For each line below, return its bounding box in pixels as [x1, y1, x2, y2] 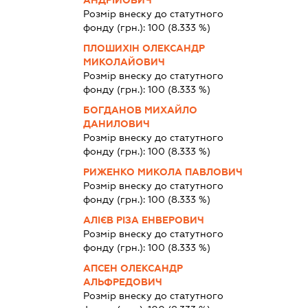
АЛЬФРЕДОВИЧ [82, 276, 162, 287]
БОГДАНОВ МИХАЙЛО [82, 104, 197, 115]
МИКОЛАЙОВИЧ [82, 56, 165, 67]
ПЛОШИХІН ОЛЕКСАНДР [82, 42, 205, 54]
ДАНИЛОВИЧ [82, 118, 150, 129]
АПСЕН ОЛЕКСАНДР [82, 262, 183, 274]
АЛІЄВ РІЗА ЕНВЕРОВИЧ [82, 214, 204, 225]
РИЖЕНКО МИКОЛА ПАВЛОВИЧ [82, 166, 243, 177]
